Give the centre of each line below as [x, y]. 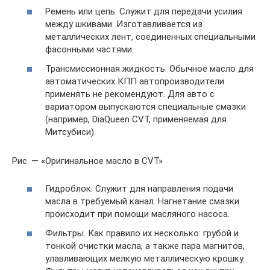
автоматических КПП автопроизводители [135, 81]
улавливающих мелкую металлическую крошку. [145, 258]
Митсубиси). [71, 132]
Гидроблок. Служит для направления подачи [139, 189]
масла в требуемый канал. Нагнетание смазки [142, 201]
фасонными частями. [89, 49]
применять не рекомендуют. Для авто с [130, 94]
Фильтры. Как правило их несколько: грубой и [142, 233]
